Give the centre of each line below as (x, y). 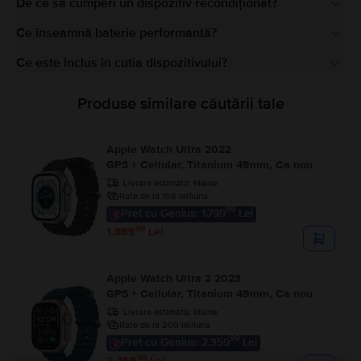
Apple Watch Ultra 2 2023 (174, 279)
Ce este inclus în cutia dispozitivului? (122, 63)
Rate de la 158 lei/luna (164, 196)
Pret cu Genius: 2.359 (175, 342)
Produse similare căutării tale (180, 104)
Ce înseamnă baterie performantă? (116, 33)
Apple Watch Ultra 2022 (169, 150)
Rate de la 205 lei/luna (165, 325)
